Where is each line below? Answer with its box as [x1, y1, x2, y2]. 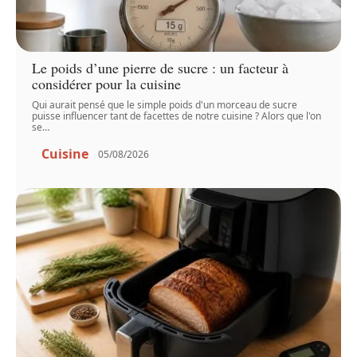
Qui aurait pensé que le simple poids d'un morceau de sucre [32, 98, 298, 112]
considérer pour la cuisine [32, 74, 182, 94]
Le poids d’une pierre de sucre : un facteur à [32, 58, 289, 78]
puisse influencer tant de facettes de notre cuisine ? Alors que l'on [32, 109, 322, 124]
